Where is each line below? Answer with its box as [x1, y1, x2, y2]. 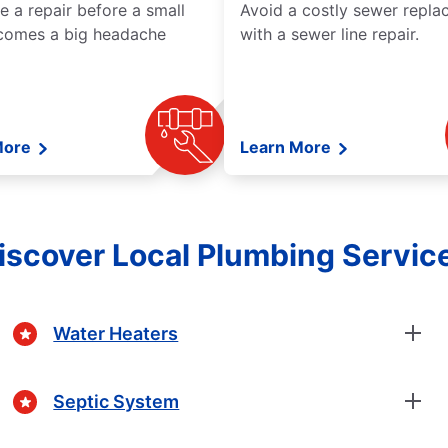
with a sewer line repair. [240, 24, 419, 45]
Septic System [53, 390, 180, 412]
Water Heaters [53, 322, 179, 344]
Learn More [240, 137, 335, 158]
